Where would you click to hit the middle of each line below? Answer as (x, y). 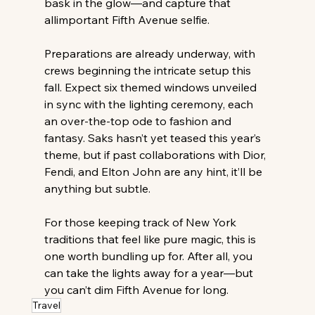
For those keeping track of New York (141, 223)
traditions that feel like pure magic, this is (151, 239)
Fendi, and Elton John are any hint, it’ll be (154, 172)
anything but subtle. (98, 189)
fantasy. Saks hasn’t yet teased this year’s (154, 138)
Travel (46, 306)
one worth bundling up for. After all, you (149, 256)
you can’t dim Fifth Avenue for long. (136, 290)
